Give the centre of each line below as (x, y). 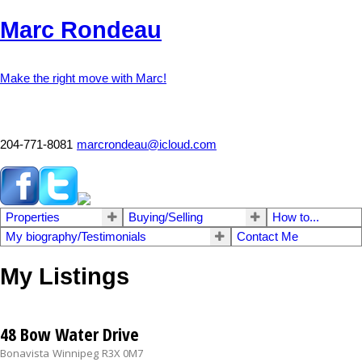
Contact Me (267, 236)
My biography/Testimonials (76, 236)
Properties (33, 217)
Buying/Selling (166, 217)
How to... (295, 217)
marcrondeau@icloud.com (147, 144)
